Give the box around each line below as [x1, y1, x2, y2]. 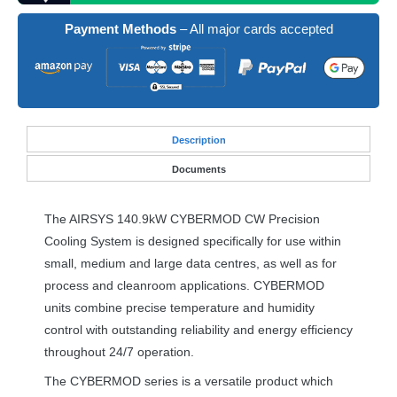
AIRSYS [69, 211, 113, 226]
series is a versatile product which [141, 373, 333, 388]
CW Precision [241, 211, 320, 226]
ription [194, 134, 226, 145]
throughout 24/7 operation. [44, 344, 194, 359]
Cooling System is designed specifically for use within [44, 233, 341, 248]
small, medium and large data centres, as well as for [44, 255, 337, 270]
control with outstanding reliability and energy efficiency [44, 322, 353, 337]
